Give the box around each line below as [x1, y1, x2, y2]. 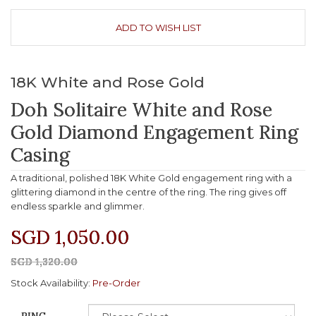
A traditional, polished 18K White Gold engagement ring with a [11, 172, 292, 183]
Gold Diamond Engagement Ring [11, 119, 298, 144]
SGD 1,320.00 [11, 255, 78, 268]
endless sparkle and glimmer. [11, 200, 145, 212]
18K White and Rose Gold [11, 73, 205, 91]
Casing [11, 142, 70, 166]
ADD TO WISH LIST [115, 22, 201, 33]
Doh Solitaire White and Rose [11, 97, 272, 121]
